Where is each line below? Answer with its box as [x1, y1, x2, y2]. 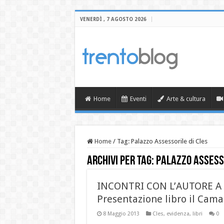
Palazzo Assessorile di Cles [130, 137, 207, 145]
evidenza [166, 210, 189, 217]
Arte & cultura [166, 94, 205, 102]
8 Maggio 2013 [102, 210, 139, 217]
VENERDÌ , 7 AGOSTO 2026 [79, 16, 146, 22]
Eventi [129, 94, 146, 102]
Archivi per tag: [86, 154, 156, 168]
